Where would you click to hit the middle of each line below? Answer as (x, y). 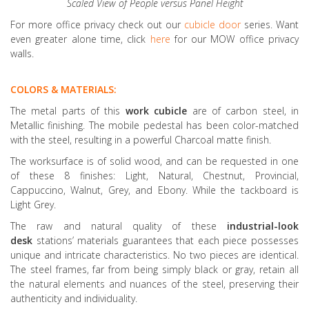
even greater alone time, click (80, 39)
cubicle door (212, 24)
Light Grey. (33, 204)
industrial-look (263, 226)
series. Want (270, 24)
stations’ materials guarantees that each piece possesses (166, 240)
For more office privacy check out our (97, 24)
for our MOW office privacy (234, 39)
